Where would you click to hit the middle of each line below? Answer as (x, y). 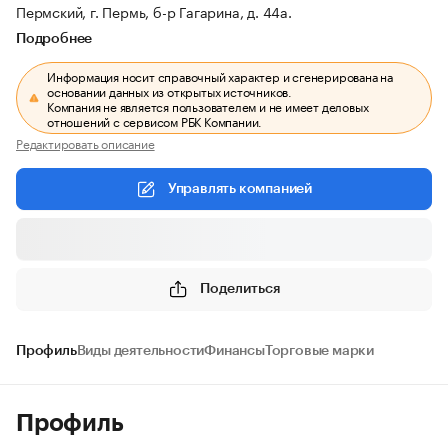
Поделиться (240, 288)
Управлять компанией (240, 189)
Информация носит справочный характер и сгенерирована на (220, 75)
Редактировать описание (85, 142)
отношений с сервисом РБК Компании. (155, 120)
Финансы (234, 351)
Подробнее (54, 39)
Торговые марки (319, 351)
